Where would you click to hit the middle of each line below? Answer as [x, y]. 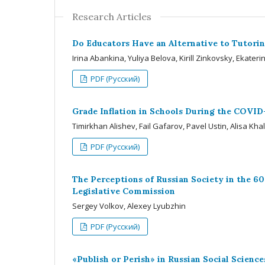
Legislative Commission [124, 191]
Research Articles [112, 16]
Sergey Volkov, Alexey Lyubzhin [129, 206]
